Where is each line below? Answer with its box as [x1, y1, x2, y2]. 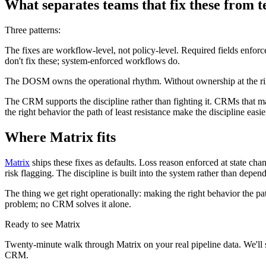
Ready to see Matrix [5, 218, 80, 229]
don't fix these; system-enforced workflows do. [5, 55, 180, 66]
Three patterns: [5, 24, 61, 35]
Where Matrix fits [5, 129, 116, 145]
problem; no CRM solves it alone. [5, 198, 131, 209]
